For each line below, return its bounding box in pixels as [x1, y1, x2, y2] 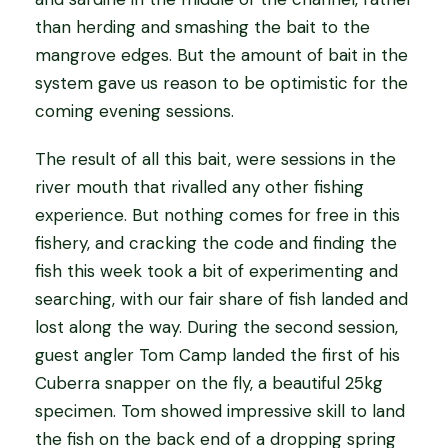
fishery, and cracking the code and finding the [35, 232, 397, 254]
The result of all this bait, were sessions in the [35, 148, 396, 170]
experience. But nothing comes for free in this [35, 204, 400, 226]
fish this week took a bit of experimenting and [35, 260, 398, 282]
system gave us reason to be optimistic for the [35, 72, 408, 94]
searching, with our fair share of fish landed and [35, 288, 408, 310]
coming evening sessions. [35, 100, 234, 122]
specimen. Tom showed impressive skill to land [35, 400, 405, 422]
